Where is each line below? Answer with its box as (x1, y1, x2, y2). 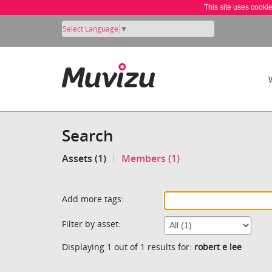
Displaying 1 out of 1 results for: (62, 240, 194, 253)
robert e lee (194, 240, 242, 253)
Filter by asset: (62, 217, 121, 229)
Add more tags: (62, 192, 124, 205)
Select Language (63, 23, 118, 34)
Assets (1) (62, 152, 106, 166)
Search (62, 124, 114, 146)
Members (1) (121, 152, 180, 166)
